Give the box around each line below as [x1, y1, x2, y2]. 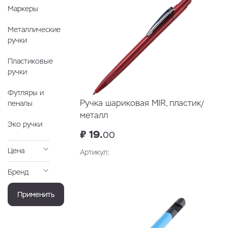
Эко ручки [8, 120, 42, 129]
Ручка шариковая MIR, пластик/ [80, 98, 204, 109]
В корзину [161, 170, 195, 180]
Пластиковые [8, 56, 53, 66]
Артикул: [80, 148, 109, 157]
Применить [17, 189, 55, 199]
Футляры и [8, 88, 44, 98]
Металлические [8, 25, 61, 35]
